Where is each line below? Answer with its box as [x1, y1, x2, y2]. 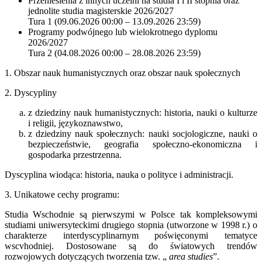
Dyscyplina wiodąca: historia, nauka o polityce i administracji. [5, 169, 233, 180]
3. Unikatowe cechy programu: [5, 189, 119, 199]
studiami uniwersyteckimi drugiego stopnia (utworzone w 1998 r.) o [5, 219, 257, 230]
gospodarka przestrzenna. [28, 149, 122, 160]
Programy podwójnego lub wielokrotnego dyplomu [28, 26, 218, 37]
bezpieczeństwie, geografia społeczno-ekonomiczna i [28, 139, 257, 149]
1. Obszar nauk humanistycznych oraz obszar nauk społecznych [5, 67, 240, 78]
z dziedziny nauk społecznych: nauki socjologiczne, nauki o [28, 128, 257, 139]
